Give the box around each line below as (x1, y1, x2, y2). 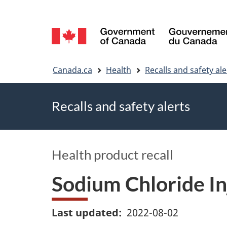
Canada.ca (53, 64, 92, 75)
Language (52, 10, 135, 33)
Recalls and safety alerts (52, 98, 190, 115)
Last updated (52, 206, 119, 220)
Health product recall (52, 146, 173, 163)
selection (52, 34, 132, 57)
